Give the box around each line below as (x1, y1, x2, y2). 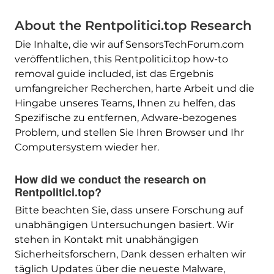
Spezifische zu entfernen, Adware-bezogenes (14, 112, 237, 124)
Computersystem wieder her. (14, 141, 159, 154)
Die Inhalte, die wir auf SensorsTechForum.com (14, 39, 244, 51)
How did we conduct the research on (14, 171, 206, 188)
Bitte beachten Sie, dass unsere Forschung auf (14, 204, 243, 217)
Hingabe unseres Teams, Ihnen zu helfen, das (14, 97, 235, 109)
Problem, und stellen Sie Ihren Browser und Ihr (14, 127, 244, 139)
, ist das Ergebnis (131, 68, 213, 80)
